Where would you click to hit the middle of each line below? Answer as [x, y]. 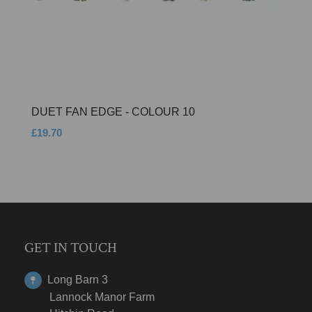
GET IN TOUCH [71, 248]
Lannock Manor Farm [89, 297]
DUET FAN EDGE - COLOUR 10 [113, 111]
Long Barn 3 [78, 279]
